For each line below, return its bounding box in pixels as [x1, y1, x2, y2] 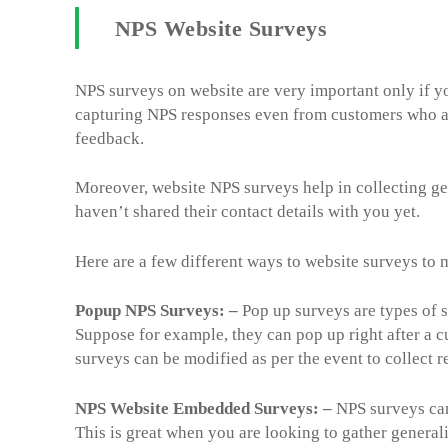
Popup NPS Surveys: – [75, 301, 238, 320]
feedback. [75, 128, 148, 148]
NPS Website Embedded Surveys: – [75, 398, 332, 418]
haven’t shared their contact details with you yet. [75, 202, 424, 221]
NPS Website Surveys [114, 15, 328, 41]
